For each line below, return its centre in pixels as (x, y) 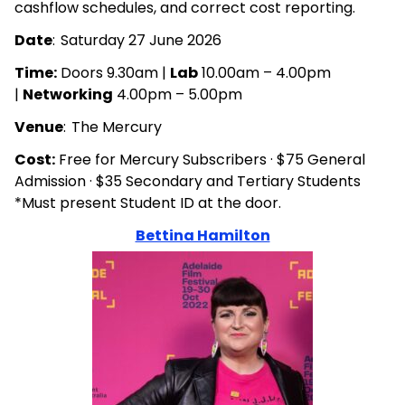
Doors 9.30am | (113, 73)
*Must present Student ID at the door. (148, 203)
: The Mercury (113, 127)
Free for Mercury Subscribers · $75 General (210, 160)
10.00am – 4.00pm (264, 73)
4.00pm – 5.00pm (178, 94)
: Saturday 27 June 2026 (137, 40)
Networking (68, 94)
